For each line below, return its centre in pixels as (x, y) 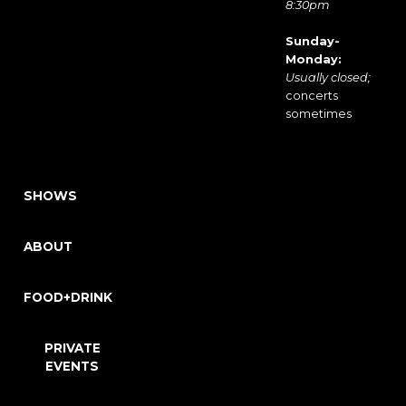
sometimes (318, 114)
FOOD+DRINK (68, 297)
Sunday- (312, 41)
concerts (311, 96)
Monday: (313, 59)
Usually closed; (328, 77)
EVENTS (72, 366)
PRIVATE (72, 348)
